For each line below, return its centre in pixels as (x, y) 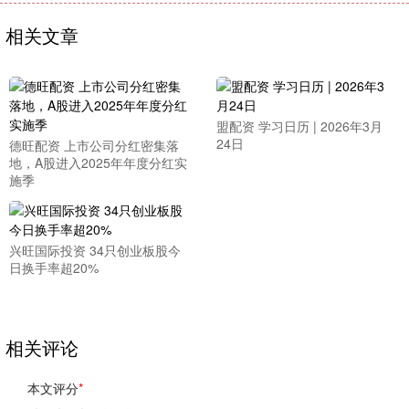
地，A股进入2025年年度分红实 (98, 163)
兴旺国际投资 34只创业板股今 (95, 250)
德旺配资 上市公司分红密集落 (94, 145)
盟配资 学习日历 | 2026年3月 (299, 126)
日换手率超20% (54, 267)
